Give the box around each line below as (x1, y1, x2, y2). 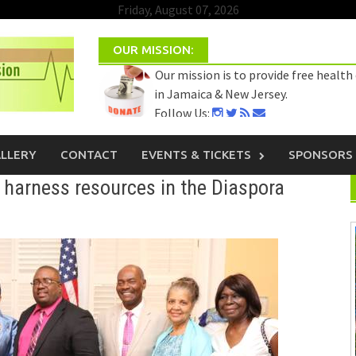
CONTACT (60, 148, 118, 161)
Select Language (99, 125, 189, 141)
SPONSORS (288, 148, 353, 161)
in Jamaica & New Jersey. (153, 85, 288, 102)
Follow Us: (153, 104, 212, 121)
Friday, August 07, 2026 (117, 2, 239, 17)
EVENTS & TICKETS (141, 148, 251, 161)
